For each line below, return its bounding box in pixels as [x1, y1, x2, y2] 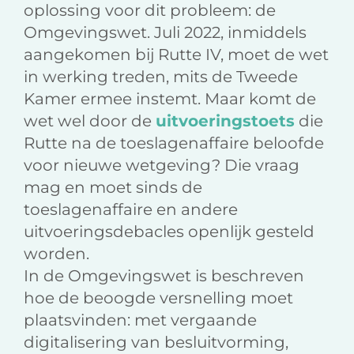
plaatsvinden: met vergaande [24, 311, 257, 330]
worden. [24, 244, 89, 264]
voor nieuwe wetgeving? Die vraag [24, 156, 299, 175]
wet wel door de [24, 111, 156, 131]
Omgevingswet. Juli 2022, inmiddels [24, 23, 307, 43]
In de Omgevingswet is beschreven [24, 266, 304, 286]
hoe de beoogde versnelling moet [24, 288, 293, 308]
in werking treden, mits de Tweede [24, 67, 298, 87]
